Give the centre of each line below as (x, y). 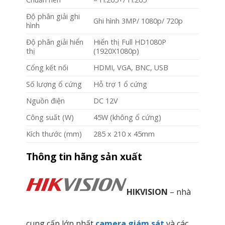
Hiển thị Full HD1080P (130, 42)
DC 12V (105, 101)
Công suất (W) (50, 118)
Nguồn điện (45, 101)
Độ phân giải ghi (53, 17)
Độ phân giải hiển (54, 42)
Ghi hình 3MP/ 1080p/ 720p (138, 21)
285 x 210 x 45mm (124, 134)
